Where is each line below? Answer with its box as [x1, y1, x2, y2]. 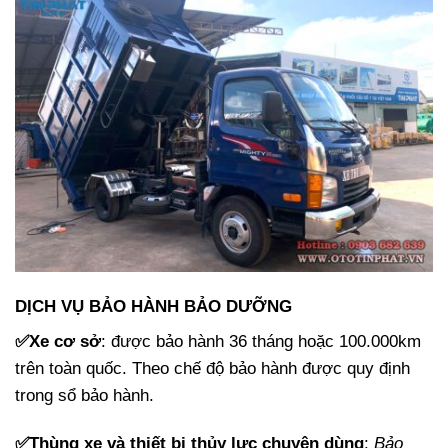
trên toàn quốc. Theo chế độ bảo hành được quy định [15, 358, 410, 378]
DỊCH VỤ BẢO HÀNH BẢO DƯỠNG [15, 296, 292, 316]
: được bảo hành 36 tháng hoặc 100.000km [101, 331, 421, 351]
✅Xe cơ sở [15, 331, 101, 351]
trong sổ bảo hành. [15, 385, 154, 405]
